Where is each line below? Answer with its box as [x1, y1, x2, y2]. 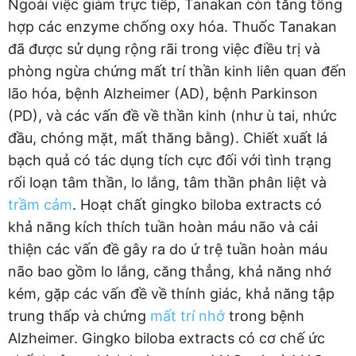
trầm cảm [8, 195, 72, 213]
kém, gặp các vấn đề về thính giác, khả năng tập [8, 284, 335, 302]
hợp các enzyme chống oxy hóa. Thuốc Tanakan [8, 17, 337, 35]
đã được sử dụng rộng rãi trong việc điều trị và [8, 40, 320, 57]
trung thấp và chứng [8, 307, 150, 324]
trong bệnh [225, 307, 304, 324]
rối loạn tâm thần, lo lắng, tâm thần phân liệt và [8, 173, 327, 191]
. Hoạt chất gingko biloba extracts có [72, 195, 322, 213]
